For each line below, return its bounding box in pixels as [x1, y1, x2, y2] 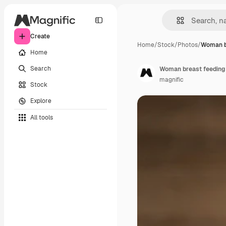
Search [30, 64, 51, 73]
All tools [30, 113, 53, 122]
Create [30, 32, 50, 40]
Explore [30, 96, 51, 105]
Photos [178, 41, 198, 49]
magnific [159, 76, 184, 84]
